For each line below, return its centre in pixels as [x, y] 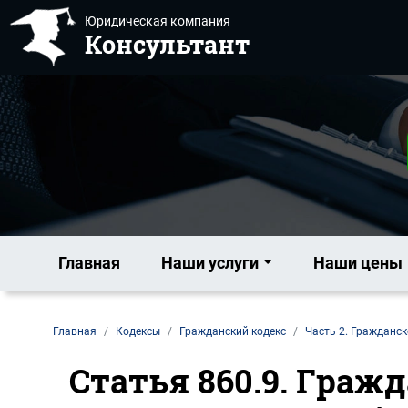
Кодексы [138, 332]
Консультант [167, 44]
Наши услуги [210, 263]
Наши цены [358, 263]
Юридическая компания [158, 21]
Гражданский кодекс [232, 332]
